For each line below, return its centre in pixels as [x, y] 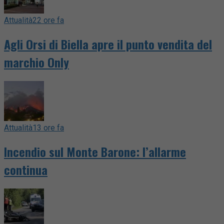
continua [26, 169]
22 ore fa [48, 20]
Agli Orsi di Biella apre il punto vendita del [108, 44]
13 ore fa [48, 128]
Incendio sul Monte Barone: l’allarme [95, 151]
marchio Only [36, 62]
